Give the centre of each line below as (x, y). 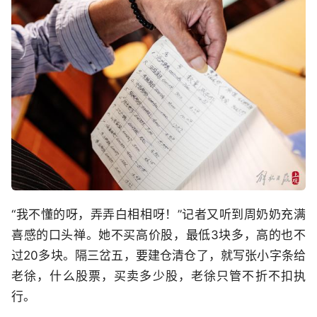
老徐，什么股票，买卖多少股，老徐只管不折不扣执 (158, 276)
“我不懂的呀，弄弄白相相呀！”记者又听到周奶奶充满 (158, 214)
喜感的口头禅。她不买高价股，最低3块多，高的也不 (158, 235)
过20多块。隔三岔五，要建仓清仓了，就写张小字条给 (158, 255)
